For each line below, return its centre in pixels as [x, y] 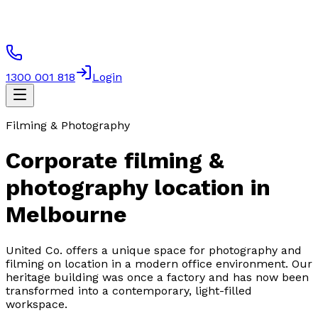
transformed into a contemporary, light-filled [129, 290]
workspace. [37, 304]
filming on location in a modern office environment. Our [159, 263]
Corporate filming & [115, 161]
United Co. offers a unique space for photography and [154, 250]
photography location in [138, 188]
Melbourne [66, 215]
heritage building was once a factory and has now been [157, 277]
